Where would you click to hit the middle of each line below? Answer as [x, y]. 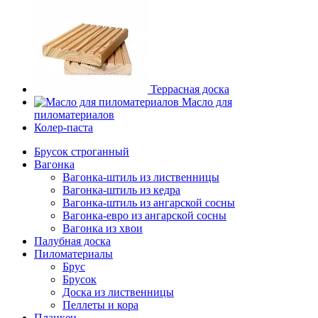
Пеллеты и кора [100, 305]
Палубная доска [72, 241]
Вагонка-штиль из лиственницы [141, 177]
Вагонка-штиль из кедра [121, 190]
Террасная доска [190, 89]
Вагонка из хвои [103, 228]
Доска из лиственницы [118, 292]
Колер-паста [64, 127]
